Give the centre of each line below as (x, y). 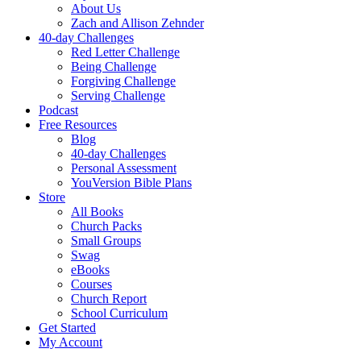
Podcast (58, 110)
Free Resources (78, 124)
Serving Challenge (118, 95)
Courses (91, 284)
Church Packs (106, 226)
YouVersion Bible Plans (131, 183)
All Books (97, 212)
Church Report (109, 299)
